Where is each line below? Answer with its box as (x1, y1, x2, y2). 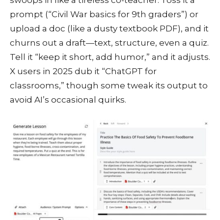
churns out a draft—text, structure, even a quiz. (10, 37, 209, 48)
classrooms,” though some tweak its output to (10, 80, 208, 90)
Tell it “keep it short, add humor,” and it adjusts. (10, 52, 210, 62)
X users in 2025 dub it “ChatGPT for (10, 66, 157, 76)
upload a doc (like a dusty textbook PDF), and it (10, 23, 209, 33)
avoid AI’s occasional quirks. (10, 94, 126, 105)
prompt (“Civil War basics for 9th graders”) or (10, 9, 198, 19)
